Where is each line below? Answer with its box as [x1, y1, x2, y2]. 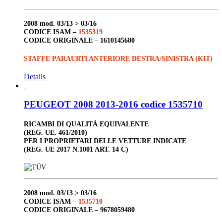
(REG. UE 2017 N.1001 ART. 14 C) [24, 145, 128, 153]
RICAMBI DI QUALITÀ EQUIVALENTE [24, 119, 149, 128]
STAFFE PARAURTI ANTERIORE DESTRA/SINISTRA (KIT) [24, 54, 213, 62]
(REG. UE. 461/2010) [24, 128, 87, 136]
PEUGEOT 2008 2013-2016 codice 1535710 [24, 99, 203, 110]
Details [24, 72, 46, 81]
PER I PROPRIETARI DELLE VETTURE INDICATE [24, 136, 186, 145]
